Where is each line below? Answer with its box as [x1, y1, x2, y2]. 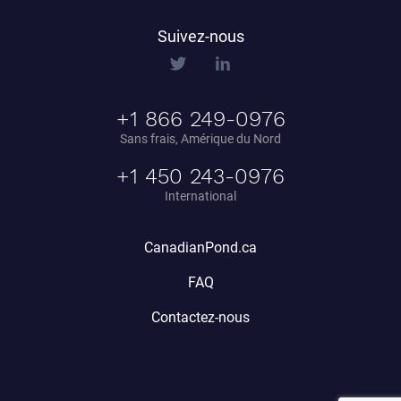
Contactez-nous [151, 308, 250, 326]
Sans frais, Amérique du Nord [120, 131, 281, 146]
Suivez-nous [157, 26, 244, 46]
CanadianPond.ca [144, 238, 257, 256]
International [165, 188, 236, 203]
